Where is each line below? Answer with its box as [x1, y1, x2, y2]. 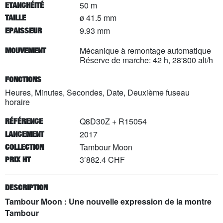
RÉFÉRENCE [5, 116, 43, 126]
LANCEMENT [5, 129, 44, 139]
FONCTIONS [5, 75, 41, 85]
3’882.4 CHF [80, 154, 125, 166]
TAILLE [5, 13, 26, 23]
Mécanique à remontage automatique [80, 45, 211, 57]
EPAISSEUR [5, 25, 42, 35]
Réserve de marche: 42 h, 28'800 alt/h [80, 54, 213, 66]
